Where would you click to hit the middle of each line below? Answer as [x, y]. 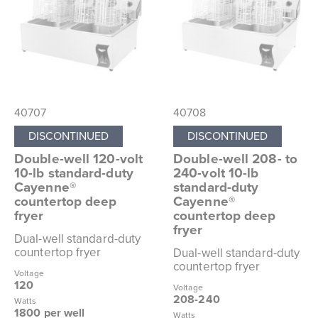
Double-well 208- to [235, 159]
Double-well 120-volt [79, 159]
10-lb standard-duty [74, 173]
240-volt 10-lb [216, 173]
